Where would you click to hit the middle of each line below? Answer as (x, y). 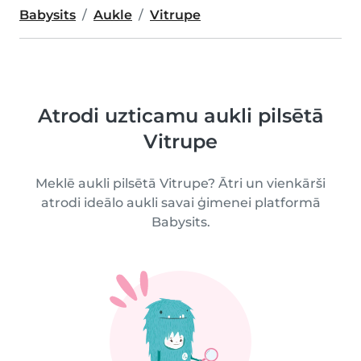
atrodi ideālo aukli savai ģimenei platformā (180, 203)
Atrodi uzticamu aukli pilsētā (180, 116)
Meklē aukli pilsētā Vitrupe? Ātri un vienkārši (180, 183)
